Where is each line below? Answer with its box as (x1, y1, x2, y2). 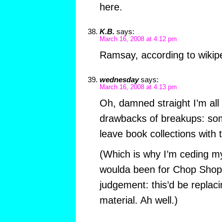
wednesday (99, 75, 139, 84)
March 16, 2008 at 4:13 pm (99, 83, 177, 91)
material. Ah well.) (99, 194, 178, 206)
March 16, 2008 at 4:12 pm (99, 35, 177, 43)
